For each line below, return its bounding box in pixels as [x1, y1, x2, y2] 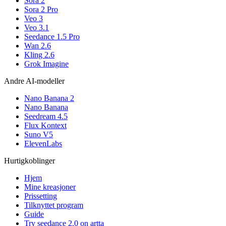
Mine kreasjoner [24, 182, 76, 191]
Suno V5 [24, 130, 53, 139]
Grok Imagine [24, 59, 69, 68]
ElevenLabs [24, 139, 62, 148]
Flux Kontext [24, 121, 67, 130]
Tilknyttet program [24, 200, 83, 209]
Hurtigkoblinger [4, 156, 55, 165]
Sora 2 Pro [24, 5, 58, 14]
